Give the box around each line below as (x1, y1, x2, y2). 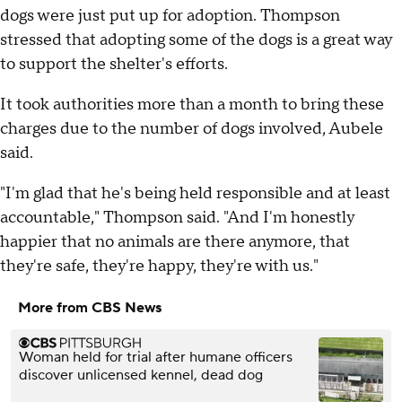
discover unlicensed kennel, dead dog (19, 366, 263, 385)
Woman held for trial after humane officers (19, 348, 293, 367)
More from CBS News (18, 299, 162, 318)
